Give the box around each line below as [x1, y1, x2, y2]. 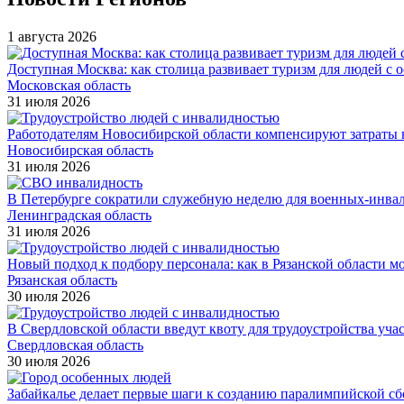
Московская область [7, 77, 131, 93]
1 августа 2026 [7, 28, 96, 44]
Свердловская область [7, 336, 143, 353]
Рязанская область [7, 271, 117, 288]
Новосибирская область [7, 142, 153, 158]
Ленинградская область [7, 207, 151, 223]
